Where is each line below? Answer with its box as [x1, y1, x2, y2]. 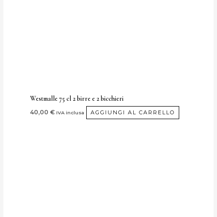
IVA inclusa [56, 109, 85, 116]
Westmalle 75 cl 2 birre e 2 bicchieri [30, 94, 124, 103]
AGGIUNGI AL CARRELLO [91, 109, 175, 116]
